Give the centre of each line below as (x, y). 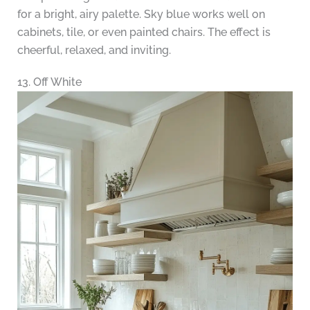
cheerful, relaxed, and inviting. (94, 51)
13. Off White (49, 82)
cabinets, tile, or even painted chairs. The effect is (144, 33)
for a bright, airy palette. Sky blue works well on (141, 15)
